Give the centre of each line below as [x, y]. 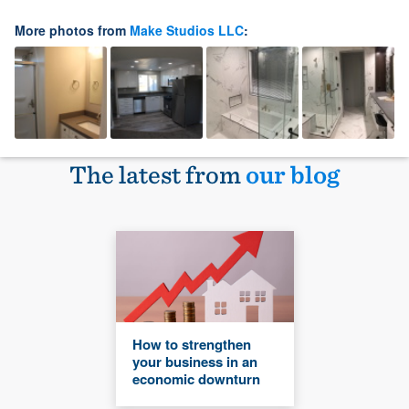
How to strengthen [191, 345]
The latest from [157, 175]
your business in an [194, 362]
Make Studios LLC [187, 31]
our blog [293, 175]
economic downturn [196, 379]
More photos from [72, 31]
